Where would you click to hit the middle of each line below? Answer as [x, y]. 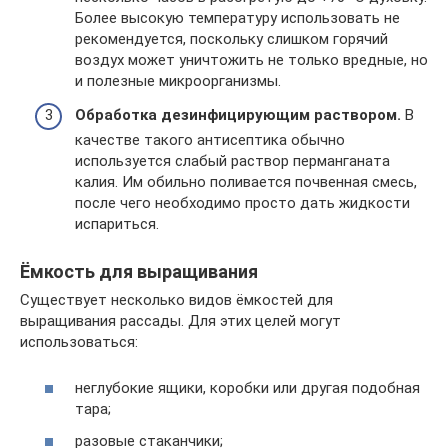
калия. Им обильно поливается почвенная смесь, [246, 181]
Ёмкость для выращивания [139, 271]
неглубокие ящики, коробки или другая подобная [247, 388]
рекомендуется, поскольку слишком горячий [231, 39]
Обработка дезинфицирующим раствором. [238, 114]
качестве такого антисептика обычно [210, 139]
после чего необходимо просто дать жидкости [242, 202]
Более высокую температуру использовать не [237, 18]
